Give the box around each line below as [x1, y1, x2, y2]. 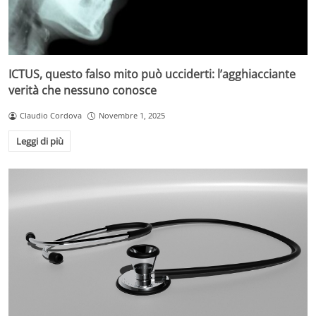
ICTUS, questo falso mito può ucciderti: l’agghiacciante [8, 66, 296, 83]
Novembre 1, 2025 [98, 110, 165, 121]
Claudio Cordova [19, 110, 82, 121]
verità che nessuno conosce [8, 83, 157, 99]
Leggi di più [16, 135, 63, 148]
